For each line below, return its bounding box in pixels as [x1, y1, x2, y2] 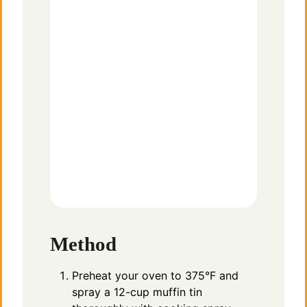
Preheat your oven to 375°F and [72, 268, 238, 282]
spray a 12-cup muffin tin [72, 284, 202, 299]
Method [50, 232, 116, 255]
